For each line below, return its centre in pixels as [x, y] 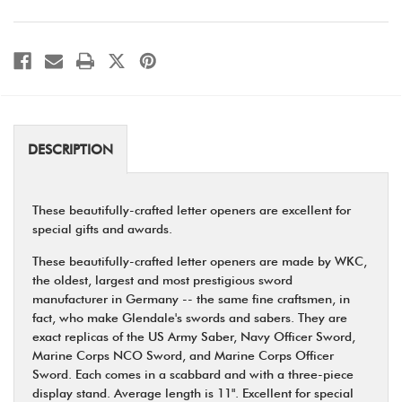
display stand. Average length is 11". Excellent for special [193, 393]
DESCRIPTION [70, 149]
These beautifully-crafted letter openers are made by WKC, [200, 261]
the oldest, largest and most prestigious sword [162, 280]
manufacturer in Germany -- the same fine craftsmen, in [191, 298]
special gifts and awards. [102, 228]
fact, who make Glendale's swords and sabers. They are [190, 317]
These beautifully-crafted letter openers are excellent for [192, 210]
